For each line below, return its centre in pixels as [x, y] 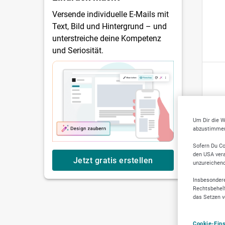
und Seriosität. [78, 50]
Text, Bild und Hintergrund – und [109, 26]
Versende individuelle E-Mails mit [110, 14]
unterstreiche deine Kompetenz [107, 38]
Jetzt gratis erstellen [113, 160]
